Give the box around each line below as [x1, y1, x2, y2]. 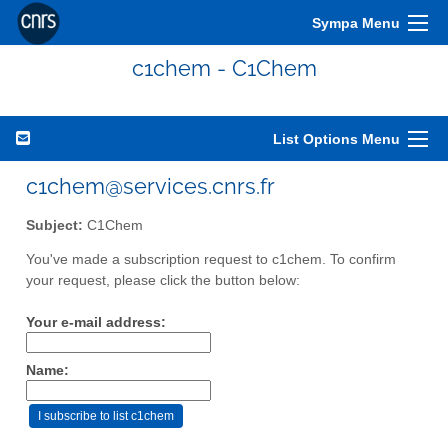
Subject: [26, 217, 83, 233]
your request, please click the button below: [26, 273, 300, 289]
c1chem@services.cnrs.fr [26, 173, 275, 199]
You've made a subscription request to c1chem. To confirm [26, 252, 396, 268]
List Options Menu [273, 131, 400, 147]
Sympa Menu [312, 15, 400, 31]
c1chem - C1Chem [131, 55, 317, 81]
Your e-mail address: [26, 315, 166, 331]
